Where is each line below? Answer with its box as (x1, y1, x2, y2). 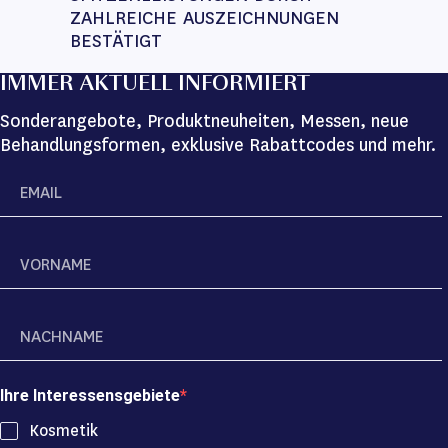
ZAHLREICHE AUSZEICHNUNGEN (70, 6, 345, 30)
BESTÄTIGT (70, 29, 162, 53)
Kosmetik (30, 420, 98, 441)
